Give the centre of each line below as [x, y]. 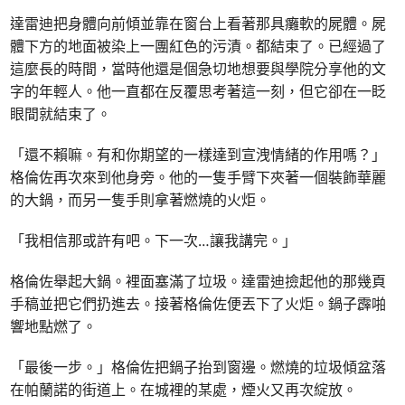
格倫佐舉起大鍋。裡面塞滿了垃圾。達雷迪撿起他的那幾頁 [198, 282]
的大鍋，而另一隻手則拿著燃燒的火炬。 [141, 200]
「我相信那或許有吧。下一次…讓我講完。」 [154, 241]
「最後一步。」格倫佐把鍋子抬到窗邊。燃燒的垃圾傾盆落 [198, 367]
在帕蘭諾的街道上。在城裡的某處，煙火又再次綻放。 [184, 390]
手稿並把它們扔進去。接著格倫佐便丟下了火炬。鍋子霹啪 [198, 304]
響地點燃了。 [54, 327]
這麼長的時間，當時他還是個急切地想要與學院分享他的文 [198, 69]
